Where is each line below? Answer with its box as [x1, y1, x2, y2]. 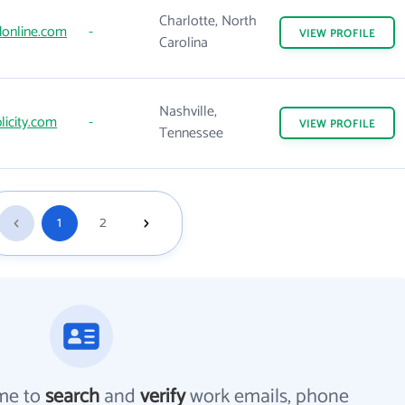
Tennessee [159, 121, 223, 146]
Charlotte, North [159, 9, 257, 33]
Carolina [159, 31, 208, 55]
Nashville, [159, 99, 217, 124]
